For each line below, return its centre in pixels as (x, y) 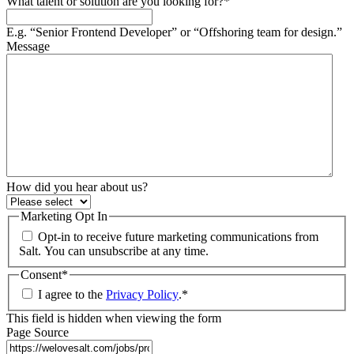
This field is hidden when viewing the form (114, 318)
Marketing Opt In (64, 216)
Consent (41, 274)
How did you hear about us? (77, 187)
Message (28, 46)
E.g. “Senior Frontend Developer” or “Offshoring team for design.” (174, 32)
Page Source (38, 333)
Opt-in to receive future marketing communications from (178, 236)
